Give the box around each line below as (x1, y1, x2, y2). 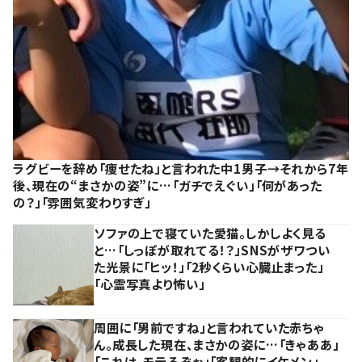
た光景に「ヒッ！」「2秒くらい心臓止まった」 (94, 258, 324, 276)
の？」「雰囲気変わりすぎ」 (13, 193, 152, 212)
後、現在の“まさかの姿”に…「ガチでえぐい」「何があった (13, 176, 322, 195)
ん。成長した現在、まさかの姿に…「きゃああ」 (94, 335, 339, 354)
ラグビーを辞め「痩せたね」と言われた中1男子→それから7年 (13, 159, 349, 178)
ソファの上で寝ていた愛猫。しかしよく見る (94, 224, 327, 242)
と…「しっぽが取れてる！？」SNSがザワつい (94, 241, 330, 259)
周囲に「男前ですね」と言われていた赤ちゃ (94, 318, 326, 337)
